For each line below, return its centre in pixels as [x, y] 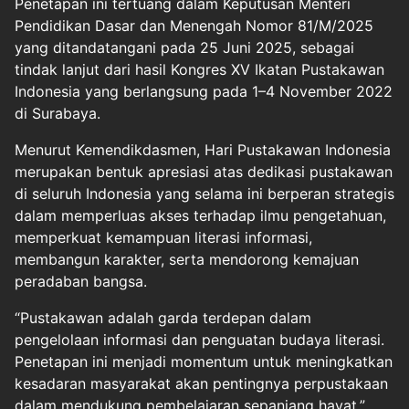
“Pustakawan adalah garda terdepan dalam [163, 318]
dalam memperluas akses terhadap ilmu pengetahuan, [200, 215]
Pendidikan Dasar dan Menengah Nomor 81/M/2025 [194, 26]
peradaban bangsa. [81, 281]
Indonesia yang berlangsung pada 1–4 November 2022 [204, 91]
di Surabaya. [58, 113]
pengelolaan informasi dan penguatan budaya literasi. [199, 340]
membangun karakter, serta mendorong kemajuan [187, 259]
